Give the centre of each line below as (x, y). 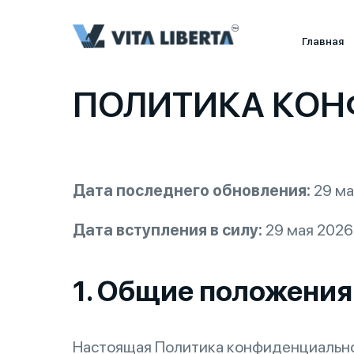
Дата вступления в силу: (169, 230)
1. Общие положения (213, 291)
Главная (322, 41)
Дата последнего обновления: (193, 190)
